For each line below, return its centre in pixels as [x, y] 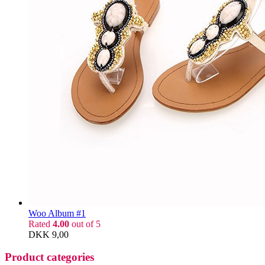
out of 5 [85, 224]
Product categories [49, 257]
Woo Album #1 [57, 213]
